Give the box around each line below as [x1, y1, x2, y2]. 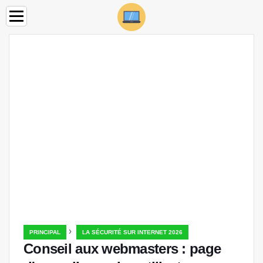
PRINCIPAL [29, 229, 60, 235]
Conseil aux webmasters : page [23, 241, 221, 257]
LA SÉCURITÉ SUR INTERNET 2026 [82, 229, 183, 235]
